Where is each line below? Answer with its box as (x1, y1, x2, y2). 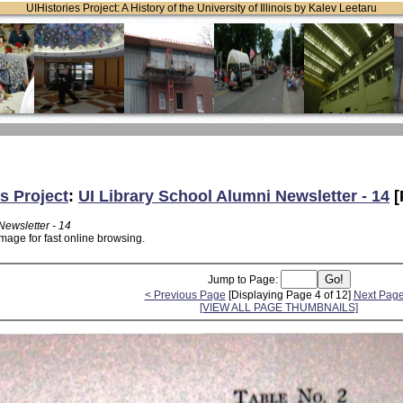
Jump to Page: (207, 273, 281, 286)
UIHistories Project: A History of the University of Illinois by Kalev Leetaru (26, 2, 377, 14)
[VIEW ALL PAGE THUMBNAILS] (200, 300, 358, 314)
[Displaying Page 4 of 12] (225, 288, 354, 301)
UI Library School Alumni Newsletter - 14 (78, 186, 390, 205)
